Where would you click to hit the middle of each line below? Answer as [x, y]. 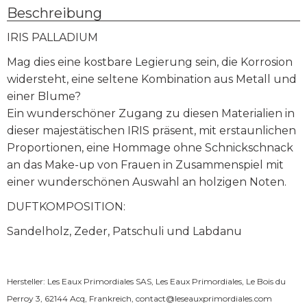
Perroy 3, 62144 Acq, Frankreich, [71, 298]
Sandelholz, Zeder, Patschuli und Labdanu [124, 231]
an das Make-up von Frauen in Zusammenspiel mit [145, 164]
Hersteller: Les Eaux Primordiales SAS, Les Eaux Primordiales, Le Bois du [146, 281]
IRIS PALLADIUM [52, 37]
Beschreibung [54, 13]
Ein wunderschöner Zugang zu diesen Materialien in [151, 113]
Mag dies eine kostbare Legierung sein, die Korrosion [150, 62]
